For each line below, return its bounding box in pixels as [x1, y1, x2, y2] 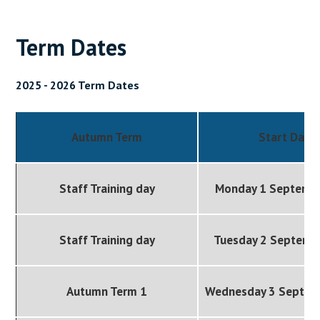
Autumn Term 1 [66, 283, 148, 299]
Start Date [259, 129, 316, 145]
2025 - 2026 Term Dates [16, 77, 140, 92]
